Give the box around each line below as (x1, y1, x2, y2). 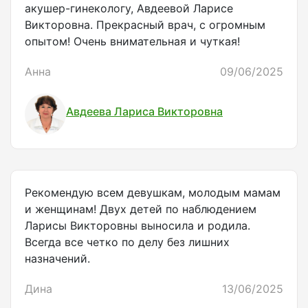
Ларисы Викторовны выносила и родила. (25, 219, 250, 233)
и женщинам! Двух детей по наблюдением (25, 202, 256, 217)
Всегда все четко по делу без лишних (25, 235, 230, 250)
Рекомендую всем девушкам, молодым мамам (25, 186, 280, 200)
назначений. (25, 252, 90, 266)
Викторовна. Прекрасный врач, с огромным (25, 18, 265, 32)
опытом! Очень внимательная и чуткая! (25, 34, 240, 49)
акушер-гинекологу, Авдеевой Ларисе (25, 1, 233, 16)
